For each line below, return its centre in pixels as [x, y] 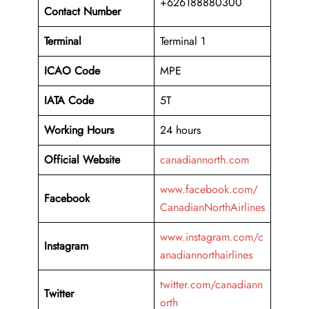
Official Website [82, 160]
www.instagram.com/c [212, 237]
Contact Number [82, 12]
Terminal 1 [183, 41]
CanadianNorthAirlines [212, 208]
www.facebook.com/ [209, 190]
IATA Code [69, 101]
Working [64, 130]
